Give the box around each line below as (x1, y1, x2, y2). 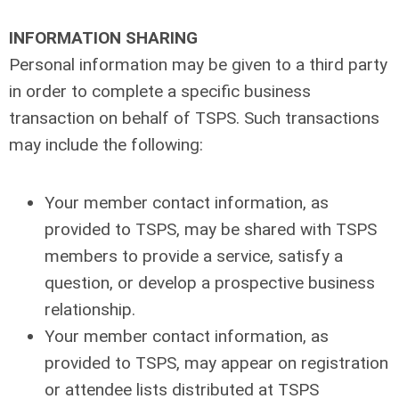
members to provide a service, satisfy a (45, 246, 343, 266)
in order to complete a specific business (9, 81, 311, 102)
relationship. (45, 299, 135, 320)
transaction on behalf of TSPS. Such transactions (9, 108, 379, 128)
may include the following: (9, 134, 203, 155)
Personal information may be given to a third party (9, 54, 387, 75)
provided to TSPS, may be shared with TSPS (45, 219, 377, 240)
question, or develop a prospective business (45, 273, 375, 293)
